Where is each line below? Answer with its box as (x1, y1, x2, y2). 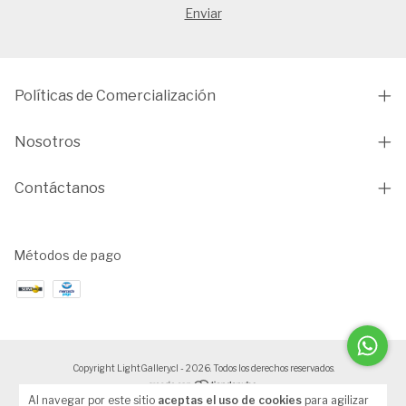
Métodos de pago (14, 247, 121, 264)
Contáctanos (14, 179, 105, 198)
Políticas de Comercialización (14, 87, 216, 105)
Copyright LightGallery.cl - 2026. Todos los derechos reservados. (72, 362, 334, 374)
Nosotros (14, 133, 81, 151)
